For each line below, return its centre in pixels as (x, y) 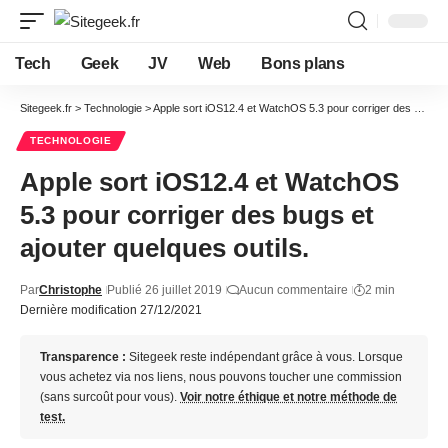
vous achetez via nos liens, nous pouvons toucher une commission (221, 377)
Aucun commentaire (293, 290)
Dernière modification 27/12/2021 (111, 310)
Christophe (70, 290)
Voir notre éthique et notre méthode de (288, 397)
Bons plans (302, 63)
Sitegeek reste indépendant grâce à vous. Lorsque (264, 357)
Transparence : (83, 357)
